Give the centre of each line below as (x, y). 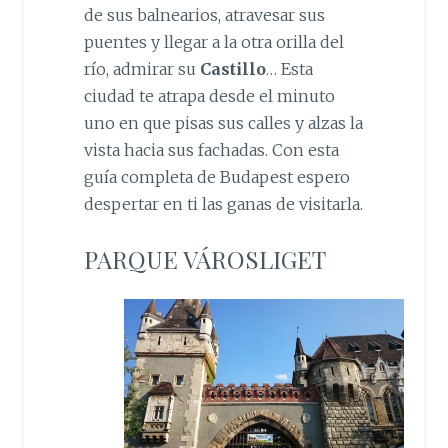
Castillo (232, 68)
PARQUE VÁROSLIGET (204, 258)
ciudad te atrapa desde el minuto (209, 95)
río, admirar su (141, 68)
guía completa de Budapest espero (216, 176)
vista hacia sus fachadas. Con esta (211, 149)
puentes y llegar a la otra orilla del (213, 41)
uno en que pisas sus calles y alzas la (223, 122)
